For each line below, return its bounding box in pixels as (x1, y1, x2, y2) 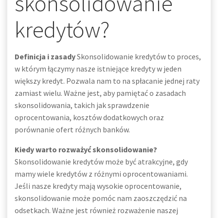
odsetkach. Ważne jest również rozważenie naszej (15, 205, 178, 215)
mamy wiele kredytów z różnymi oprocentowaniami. (15, 169, 188, 179)
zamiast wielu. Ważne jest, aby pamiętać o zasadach (15, 88, 186, 98)
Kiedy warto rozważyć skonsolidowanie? (15, 145, 157, 154)
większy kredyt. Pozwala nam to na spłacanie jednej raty (15, 76, 200, 86)
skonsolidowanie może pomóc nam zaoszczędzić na (15, 193, 187, 203)
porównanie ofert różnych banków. (15, 125, 130, 134)
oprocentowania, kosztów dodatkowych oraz (15, 112, 164, 122)
